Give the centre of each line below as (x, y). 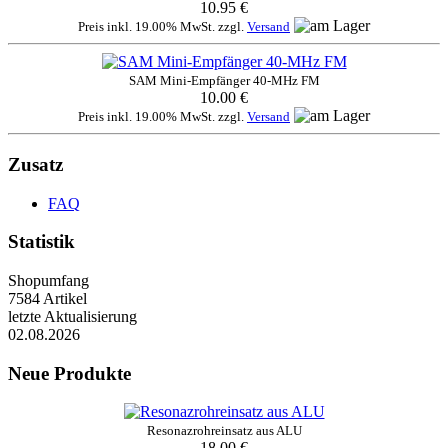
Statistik (41, 242)
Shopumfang (48, 281)
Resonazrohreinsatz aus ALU (224, 431)
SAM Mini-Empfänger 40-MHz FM (224, 81)
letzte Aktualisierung (72, 317)
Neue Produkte (69, 373)
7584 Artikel (47, 299)
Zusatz (35, 164)
